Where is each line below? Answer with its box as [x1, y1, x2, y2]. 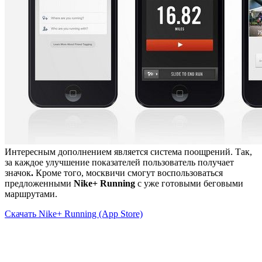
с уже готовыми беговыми [135, 178, 243, 189]
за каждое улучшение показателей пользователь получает [5, 157, 234, 168]
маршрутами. [5, 189, 57, 199]
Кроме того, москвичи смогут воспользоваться [36, 168, 223, 178]
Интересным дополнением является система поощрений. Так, [5, 147, 252, 157]
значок [5, 168, 31, 178]
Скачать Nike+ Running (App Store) [5, 209, 143, 219]
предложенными [5, 178, 74, 189]
